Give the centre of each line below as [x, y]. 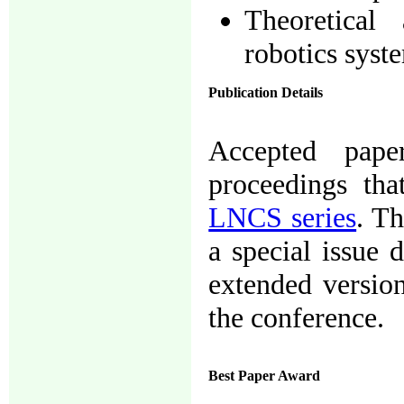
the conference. [297, 317]
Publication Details [266, 92]
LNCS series [283, 217]
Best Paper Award [265, 375]
